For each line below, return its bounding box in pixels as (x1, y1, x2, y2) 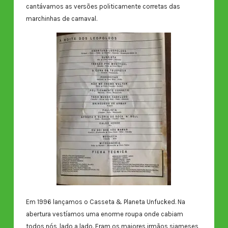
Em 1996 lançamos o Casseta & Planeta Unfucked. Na (25, 197, 185, 206)
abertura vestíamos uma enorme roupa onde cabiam (25, 210, 183, 218)
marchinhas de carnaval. (25, 15, 97, 23)
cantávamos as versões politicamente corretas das (25, 3, 180, 11)
